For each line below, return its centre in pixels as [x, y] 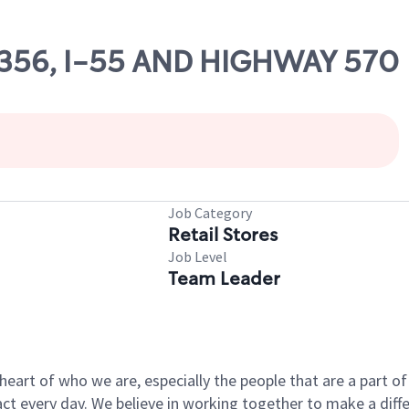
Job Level [198, 257]
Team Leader [224, 278]
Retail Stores [223, 235]
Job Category [210, 213]
